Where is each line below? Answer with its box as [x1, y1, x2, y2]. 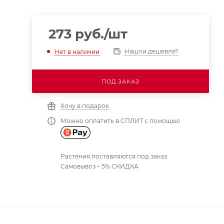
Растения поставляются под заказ [60, 152, 167, 160]
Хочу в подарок [60, 102, 109, 109]
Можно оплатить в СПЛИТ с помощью [60, 117, 180, 124]
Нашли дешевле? [124, 47, 178, 55]
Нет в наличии [54, 47, 99, 55]
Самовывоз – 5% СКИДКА [60, 162, 138, 170]
